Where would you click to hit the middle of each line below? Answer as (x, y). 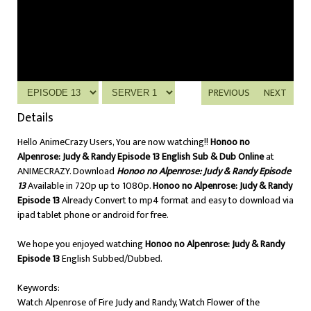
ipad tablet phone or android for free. (93, 215)
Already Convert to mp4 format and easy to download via (177, 200)
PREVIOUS (229, 93)
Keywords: (39, 288)
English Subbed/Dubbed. (111, 259)
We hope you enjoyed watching (81, 244)
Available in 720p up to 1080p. (90, 186)
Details (35, 118)
